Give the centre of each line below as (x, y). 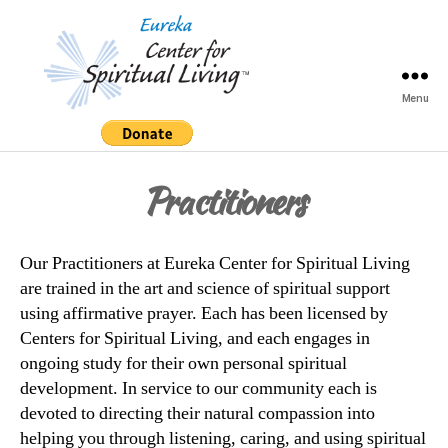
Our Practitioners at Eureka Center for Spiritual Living (215, 263)
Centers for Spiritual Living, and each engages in (195, 338)
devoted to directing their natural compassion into (197, 413)
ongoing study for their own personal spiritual (183, 363)
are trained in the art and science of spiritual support (205, 288)
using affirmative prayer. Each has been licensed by (204, 313)
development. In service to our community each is (198, 388)
